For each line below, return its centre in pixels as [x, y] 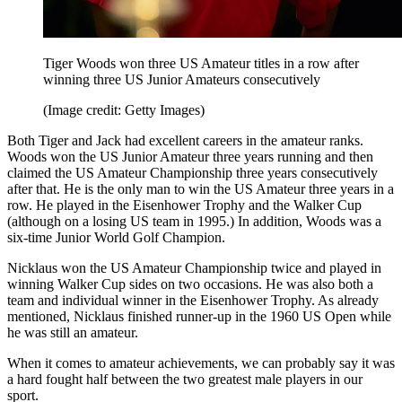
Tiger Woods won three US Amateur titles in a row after [201, 64]
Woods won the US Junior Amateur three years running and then [190, 157]
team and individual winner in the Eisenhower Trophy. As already [193, 301]
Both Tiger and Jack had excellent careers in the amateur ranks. [185, 141]
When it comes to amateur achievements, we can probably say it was [201, 363]
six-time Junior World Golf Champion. [116, 238]
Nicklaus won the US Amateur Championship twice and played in [194, 268]
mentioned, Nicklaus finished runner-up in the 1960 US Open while [199, 317]
